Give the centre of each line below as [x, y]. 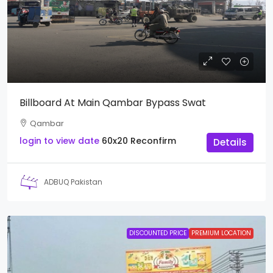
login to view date [59, 140]
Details [230, 142]
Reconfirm [153, 140]
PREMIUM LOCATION [221, 233]
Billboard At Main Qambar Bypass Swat [113, 102]
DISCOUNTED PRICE [158, 233]
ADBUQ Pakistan [73, 182]
